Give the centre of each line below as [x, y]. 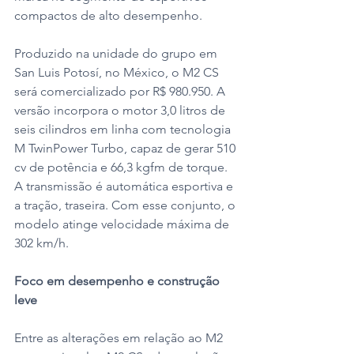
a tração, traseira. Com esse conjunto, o [126, 205]
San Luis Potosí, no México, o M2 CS [118, 72]
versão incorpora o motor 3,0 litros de [121, 110]
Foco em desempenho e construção [119, 281]
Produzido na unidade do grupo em [117, 53]
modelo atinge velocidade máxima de [123, 224]
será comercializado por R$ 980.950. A [121, 91]
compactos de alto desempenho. [108, 15]
